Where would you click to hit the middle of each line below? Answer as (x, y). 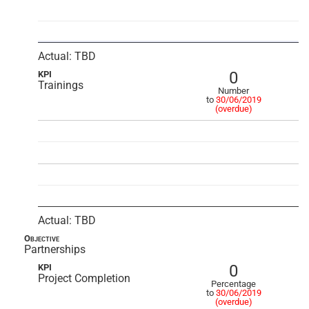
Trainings (61, 85)
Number (233, 91)
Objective (42, 238)
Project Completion (84, 278)
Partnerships (55, 249)
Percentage (233, 284)
